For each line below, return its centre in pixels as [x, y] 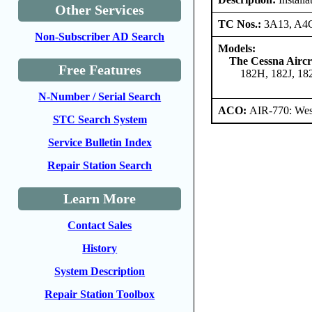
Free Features [100, 70]
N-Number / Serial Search [100, 96]
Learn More [100, 198]
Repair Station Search [100, 165]
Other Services [100, 10]
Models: [237, 48]
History [100, 248]
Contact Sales [100, 225]
